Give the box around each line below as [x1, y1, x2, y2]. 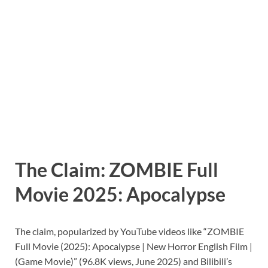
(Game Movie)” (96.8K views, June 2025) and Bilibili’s [15, 255, 232, 267]
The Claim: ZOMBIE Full [15, 158, 218, 181]
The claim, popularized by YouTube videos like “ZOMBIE [15, 225, 244, 237]
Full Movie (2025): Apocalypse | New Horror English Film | [15, 240, 252, 252]
